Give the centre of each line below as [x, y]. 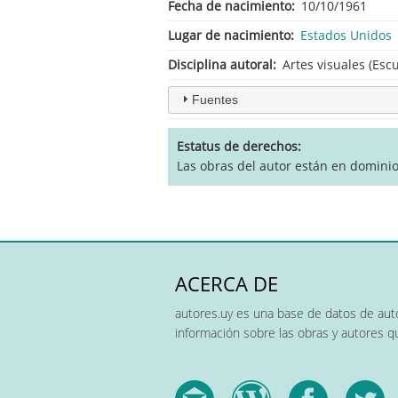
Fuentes [215, 99]
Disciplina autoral [220, 64]
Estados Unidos [346, 35]
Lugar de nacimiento [229, 35]
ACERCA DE [227, 283]
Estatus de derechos [237, 146]
